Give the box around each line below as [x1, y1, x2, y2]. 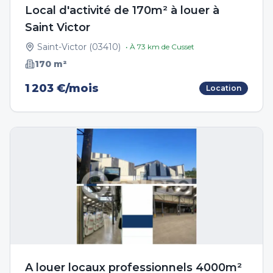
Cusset [171, 42, 194, 51]
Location [206, 83, 241, 93]
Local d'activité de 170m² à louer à [25, 4, 219, 17]
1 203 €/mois [25, 82, 99, 95]
